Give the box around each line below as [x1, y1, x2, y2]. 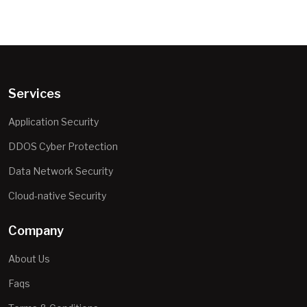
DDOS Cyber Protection [8, 140, 118, 152]
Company [8, 223, 64, 238]
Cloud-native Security [8, 190, 106, 201]
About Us [8, 253, 50, 265]
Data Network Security [8, 165, 113, 177]
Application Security [8, 116, 99, 127]
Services [8, 86, 61, 101]
